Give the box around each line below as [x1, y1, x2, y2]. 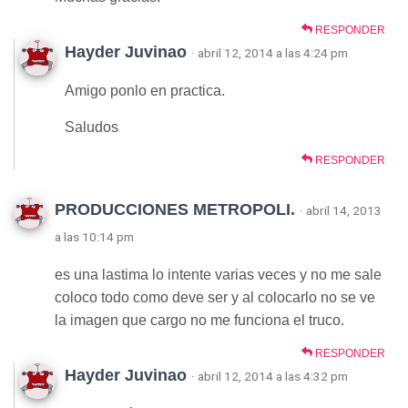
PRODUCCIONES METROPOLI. [55, 200, 295, 219]
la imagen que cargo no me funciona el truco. [55, 312, 344, 328]
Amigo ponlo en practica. [65, 83, 225, 98]
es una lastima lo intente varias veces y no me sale [55, 267, 382, 282]
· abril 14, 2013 [300, 203, 382, 218]
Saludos [65, 119, 118, 135]
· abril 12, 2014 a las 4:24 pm [191, 46, 348, 60]
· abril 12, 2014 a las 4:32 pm [191, 369, 348, 383]
